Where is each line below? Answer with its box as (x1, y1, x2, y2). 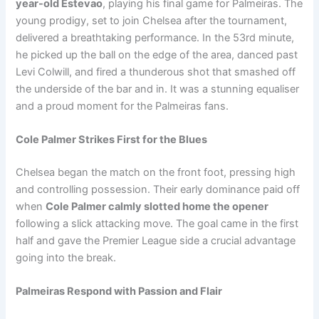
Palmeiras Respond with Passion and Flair (16, 285, 223, 298)
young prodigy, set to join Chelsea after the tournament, (16, 14, 288, 27)
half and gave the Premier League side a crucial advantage (16, 234, 296, 247)
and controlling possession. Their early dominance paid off (16, 182, 300, 196)
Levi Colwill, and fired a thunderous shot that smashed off (16, 65, 296, 78)
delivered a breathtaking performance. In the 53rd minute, (16, 31, 295, 44)
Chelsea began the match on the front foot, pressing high (16, 165, 296, 179)
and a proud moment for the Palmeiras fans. (16, 99, 229, 113)
